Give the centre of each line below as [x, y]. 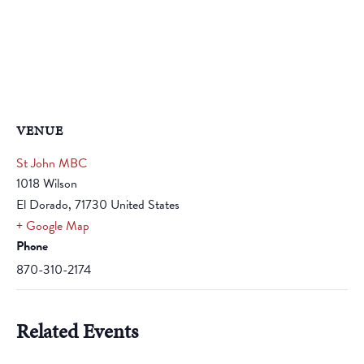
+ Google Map [53, 226]
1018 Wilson [47, 184]
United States [145, 205]
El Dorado [42, 205]
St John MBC [52, 163]
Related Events [77, 331]
